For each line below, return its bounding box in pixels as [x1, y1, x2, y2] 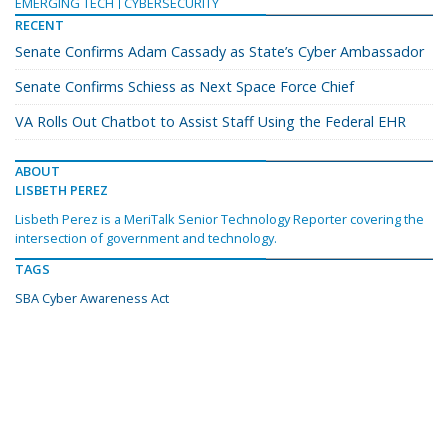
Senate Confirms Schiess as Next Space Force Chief [15, 77, 354, 97]
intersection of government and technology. [15, 229, 277, 248]
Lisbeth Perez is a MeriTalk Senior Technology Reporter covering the [15, 210, 424, 229]
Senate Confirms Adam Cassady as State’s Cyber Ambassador [15, 42, 424, 62]
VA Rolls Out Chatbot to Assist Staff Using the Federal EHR [15, 112, 406, 132]
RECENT [15, 16, 64, 35]
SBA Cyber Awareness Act [15, 289, 169, 308]
